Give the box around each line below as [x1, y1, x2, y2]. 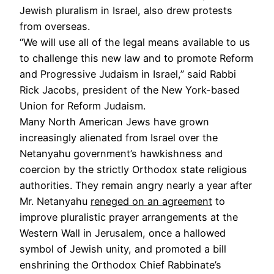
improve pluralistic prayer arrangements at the [20, 210, 238, 223]
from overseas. [20, 20, 90, 32]
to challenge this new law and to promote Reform [20, 51, 253, 64]
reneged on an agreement [91, 194, 212, 207]
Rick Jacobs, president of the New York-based [20, 83, 240, 96]
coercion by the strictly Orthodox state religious [20, 163, 247, 176]
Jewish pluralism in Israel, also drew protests [20, 4, 232, 17]
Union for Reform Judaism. [20, 99, 146, 112]
